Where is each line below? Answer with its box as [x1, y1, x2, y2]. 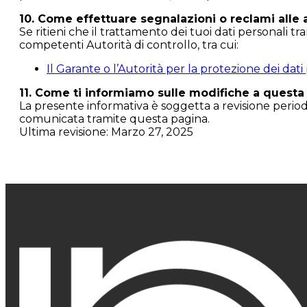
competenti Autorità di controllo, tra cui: [19, 38, 238, 51]
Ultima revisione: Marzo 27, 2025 [19, 125, 193, 138]
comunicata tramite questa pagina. [19, 112, 210, 125]
